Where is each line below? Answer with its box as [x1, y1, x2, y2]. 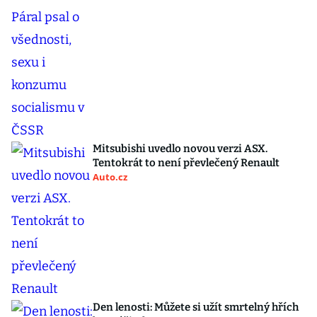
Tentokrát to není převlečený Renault [93, 156, 279, 169]
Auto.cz [93, 171, 127, 183]
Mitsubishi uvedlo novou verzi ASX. [93, 142, 267, 155]
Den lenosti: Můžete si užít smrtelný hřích [93, 301, 299, 313]
